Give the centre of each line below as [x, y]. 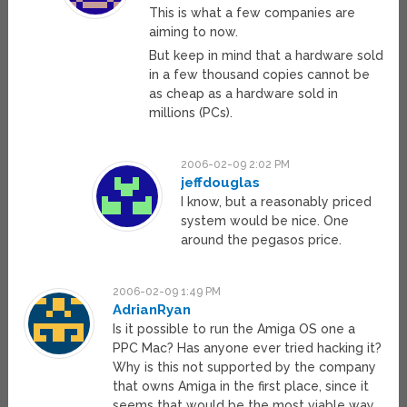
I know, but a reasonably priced [277, 202]
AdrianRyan [152, 310]
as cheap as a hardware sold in [243, 94]
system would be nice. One [265, 221]
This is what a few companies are [252, 13]
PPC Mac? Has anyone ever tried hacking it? [248, 348]
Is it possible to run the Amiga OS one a [234, 329]
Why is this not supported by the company [245, 367]
